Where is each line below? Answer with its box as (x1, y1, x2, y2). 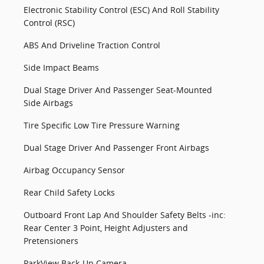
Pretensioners (24, 235, 78, 246)
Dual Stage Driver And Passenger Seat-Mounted (24, 84, 212, 95)
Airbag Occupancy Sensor (24, 164, 125, 176)
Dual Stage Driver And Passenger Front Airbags (24, 142, 209, 153)
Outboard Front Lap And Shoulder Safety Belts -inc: (24, 209, 226, 220)
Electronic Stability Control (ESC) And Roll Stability (24, 4, 219, 15)
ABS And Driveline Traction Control (24, 39, 160, 51)
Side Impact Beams (24, 62, 99, 73)
